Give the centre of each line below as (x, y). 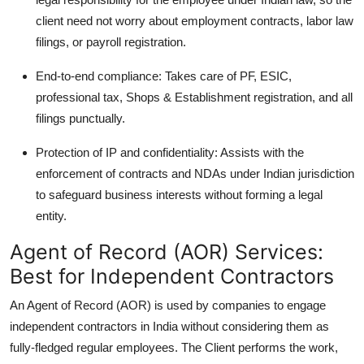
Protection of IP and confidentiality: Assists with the (170, 153)
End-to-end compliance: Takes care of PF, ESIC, (164, 76)
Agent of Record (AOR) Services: (167, 252)
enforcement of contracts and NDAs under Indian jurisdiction (195, 174)
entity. (51, 216)
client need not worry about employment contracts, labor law (195, 21)
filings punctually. (80, 119)
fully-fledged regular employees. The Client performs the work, (174, 348)
